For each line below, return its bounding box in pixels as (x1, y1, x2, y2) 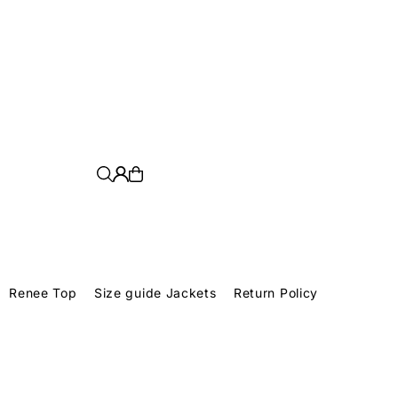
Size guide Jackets (93, 285, 217, 301)
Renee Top (9, 285, 77, 301)
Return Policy (233, 285, 319, 301)
